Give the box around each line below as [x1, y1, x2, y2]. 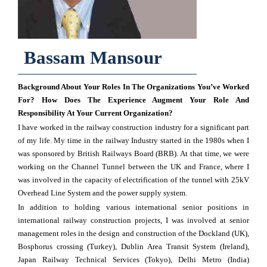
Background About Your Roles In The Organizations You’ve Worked [18, 82, 249, 92]
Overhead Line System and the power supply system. [18, 188, 187, 198]
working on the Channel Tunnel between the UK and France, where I [18, 162, 249, 172]
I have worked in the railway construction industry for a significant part [18, 123, 249, 132]
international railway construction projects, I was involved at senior [18, 216, 249, 225]
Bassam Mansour [24, 47, 162, 69]
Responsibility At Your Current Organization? [18, 108, 173, 118]
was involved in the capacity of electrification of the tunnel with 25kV [18, 175, 249, 185]
